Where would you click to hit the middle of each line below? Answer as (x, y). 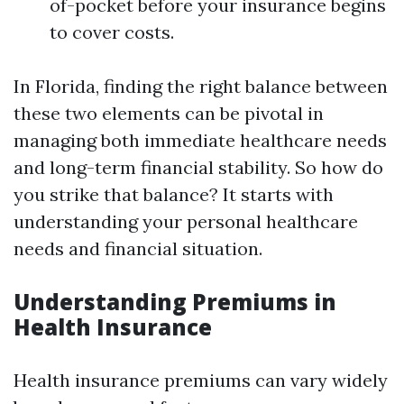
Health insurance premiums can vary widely (201, 380)
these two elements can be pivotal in (169, 113)
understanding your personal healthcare (186, 221)
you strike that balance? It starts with (174, 194)
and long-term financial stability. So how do (198, 167)
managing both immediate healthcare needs (200, 140)
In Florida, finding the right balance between (201, 86)
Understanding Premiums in (175, 302)
